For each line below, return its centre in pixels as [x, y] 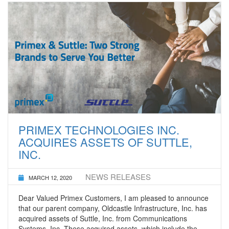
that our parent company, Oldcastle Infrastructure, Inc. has [113, 208]
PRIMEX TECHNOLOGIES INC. [99, 129]
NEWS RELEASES [118, 176]
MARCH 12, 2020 [50, 177]
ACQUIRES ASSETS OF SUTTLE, [105, 142]
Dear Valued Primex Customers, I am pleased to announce [113, 198]
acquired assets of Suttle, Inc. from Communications [103, 218]
